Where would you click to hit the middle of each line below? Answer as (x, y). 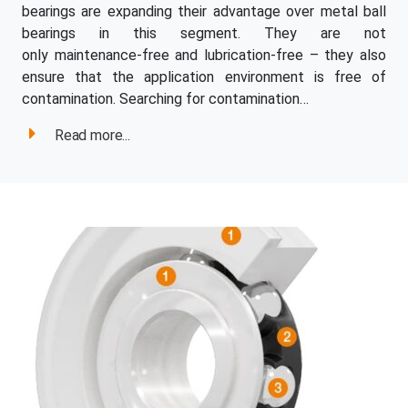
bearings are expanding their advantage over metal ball (204, 12)
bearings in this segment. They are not (204, 34)
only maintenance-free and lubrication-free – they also (204, 56)
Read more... (92, 136)
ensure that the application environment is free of (204, 77)
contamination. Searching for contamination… (165, 99)
